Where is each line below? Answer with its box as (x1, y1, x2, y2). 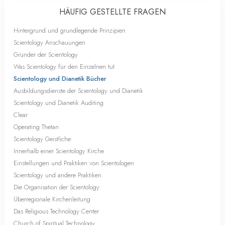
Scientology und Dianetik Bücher (14, 74, 106, 83)
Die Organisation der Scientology (14, 182, 99, 192)
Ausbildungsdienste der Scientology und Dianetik (14, 86, 143, 95)
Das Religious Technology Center (14, 206, 99, 216)
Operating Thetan (14, 122, 59, 132)
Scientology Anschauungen (14, 38, 85, 47)
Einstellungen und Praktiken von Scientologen (14, 158, 134, 168)
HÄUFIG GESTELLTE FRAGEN (59, 6, 166, 18)
